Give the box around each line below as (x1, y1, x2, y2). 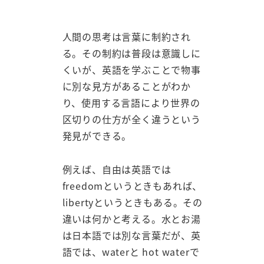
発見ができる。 (62, 128, 132, 143)
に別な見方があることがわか (62, 79, 191, 94)
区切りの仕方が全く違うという (62, 112, 201, 127)
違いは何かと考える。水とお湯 (62, 212, 201, 226)
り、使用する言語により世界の (62, 95, 200, 110)
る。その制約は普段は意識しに (62, 46, 201, 61)
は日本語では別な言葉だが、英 (62, 228, 201, 243)
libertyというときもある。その (62, 195, 203, 210)
